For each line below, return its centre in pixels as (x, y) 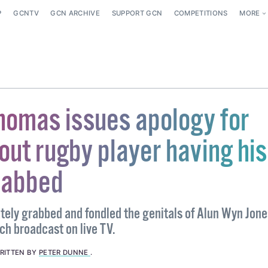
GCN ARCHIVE (75, 13)
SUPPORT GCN (137, 13)
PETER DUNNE (65, 253)
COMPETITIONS (201, 13)
